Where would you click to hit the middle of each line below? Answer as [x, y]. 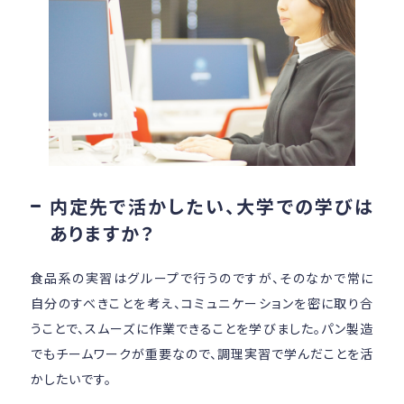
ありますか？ [102, 234]
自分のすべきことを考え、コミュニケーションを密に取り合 [202, 303]
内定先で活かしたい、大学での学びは [211, 207]
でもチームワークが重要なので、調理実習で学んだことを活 [202, 354]
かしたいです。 [71, 379]
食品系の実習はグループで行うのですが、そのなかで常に [202, 278]
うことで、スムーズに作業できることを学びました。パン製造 [202, 329]
